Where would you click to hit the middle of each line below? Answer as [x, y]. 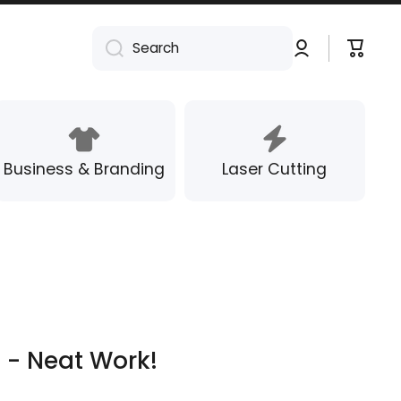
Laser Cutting [275, 169]
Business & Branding [85, 169]
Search [156, 48]
